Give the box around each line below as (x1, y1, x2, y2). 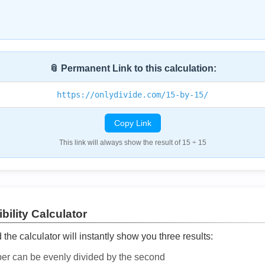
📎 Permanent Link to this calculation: (49, 63, 216, 73)
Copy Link (114, 118, 151, 128)
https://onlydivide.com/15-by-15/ (57, 90, 208, 99)
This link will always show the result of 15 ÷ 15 (59, 138, 206, 147)
